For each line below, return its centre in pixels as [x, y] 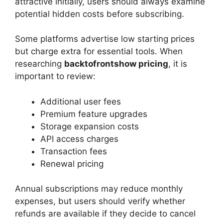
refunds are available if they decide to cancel [105, 214]
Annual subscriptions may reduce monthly [99, 189]
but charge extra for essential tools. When [99, 52]
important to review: [55, 76]
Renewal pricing [72, 164]
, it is [178, 64]
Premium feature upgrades [94, 114]
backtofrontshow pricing [116, 64]
